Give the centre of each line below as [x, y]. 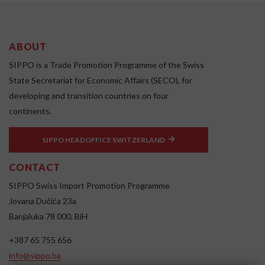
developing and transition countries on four [89, 95]
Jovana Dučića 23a [43, 201]
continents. [30, 111]
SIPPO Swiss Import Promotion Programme [89, 185]
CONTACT [35, 167]
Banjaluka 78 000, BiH [48, 216]
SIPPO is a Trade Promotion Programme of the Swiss [106, 64]
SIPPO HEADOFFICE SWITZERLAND [104, 140]
